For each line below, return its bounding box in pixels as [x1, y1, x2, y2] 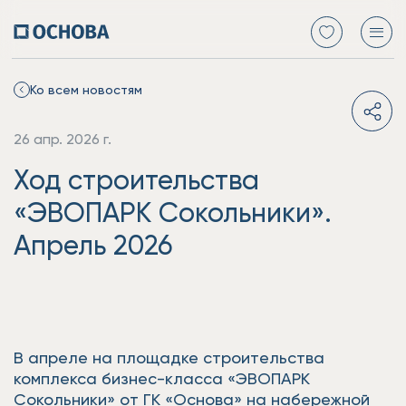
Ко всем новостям [30, 82, 142, 97]
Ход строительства [14, 163, 259, 196]
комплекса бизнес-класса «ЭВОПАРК [14, 369, 310, 388]
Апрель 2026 [14, 228, 172, 261]
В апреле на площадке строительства [14, 348, 324, 367]
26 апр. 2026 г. [14, 130, 111, 148]
